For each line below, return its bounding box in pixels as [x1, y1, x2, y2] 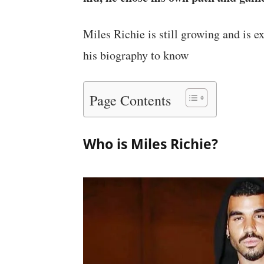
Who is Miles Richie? [82, 134, 218, 153]
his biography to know [82, 47, 189, 63]
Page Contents [89, 90, 171, 110]
